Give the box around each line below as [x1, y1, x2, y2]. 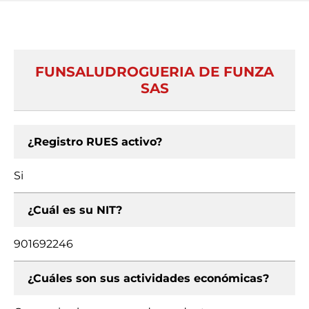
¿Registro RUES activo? [28, 135, 162, 148]
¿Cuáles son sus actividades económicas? [28, 272, 269, 285]
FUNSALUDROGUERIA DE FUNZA [35, 63, 274, 80]
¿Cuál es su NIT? [28, 203, 122, 217]
